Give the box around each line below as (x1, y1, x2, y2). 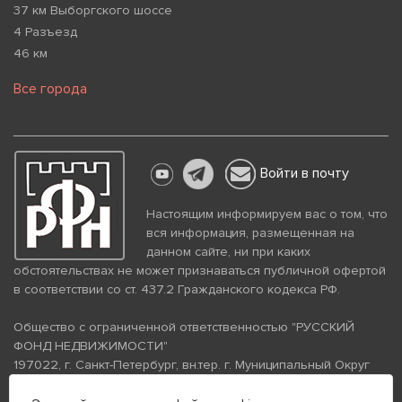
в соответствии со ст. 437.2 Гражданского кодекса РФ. (13, 282, 340, 298)
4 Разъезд (13, 24, 77, 40)
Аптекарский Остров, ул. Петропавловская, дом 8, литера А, (13, 376, 372, 392)
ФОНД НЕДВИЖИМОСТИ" (13, 338, 168, 354)
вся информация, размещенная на (146, 225, 354, 241)
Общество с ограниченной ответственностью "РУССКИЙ (13, 319, 354, 336)
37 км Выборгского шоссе (13, 3, 172, 19)
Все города (13, 80, 87, 99)
